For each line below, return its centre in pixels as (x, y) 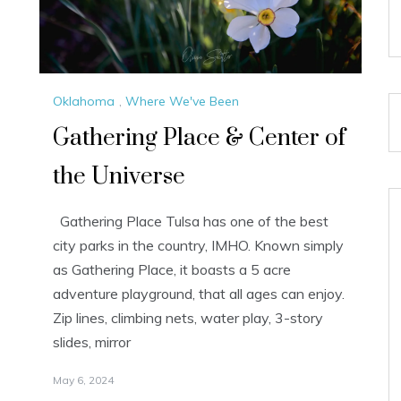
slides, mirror (92, 342)
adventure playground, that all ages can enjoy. (199, 294)
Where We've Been (182, 102)
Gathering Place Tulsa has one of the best (191, 222)
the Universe (119, 177)
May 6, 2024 (83, 380)
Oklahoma (84, 102)
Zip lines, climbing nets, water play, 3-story (188, 318)
